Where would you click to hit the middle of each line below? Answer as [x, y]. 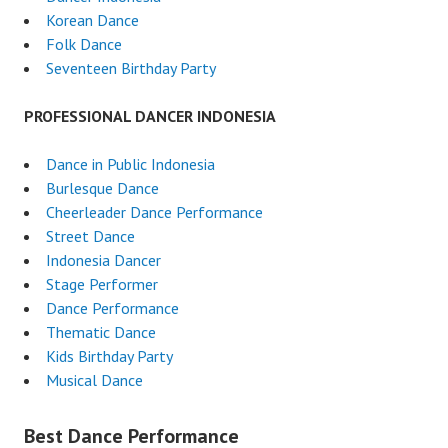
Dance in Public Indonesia [130, 164]
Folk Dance [84, 44]
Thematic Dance [101, 332]
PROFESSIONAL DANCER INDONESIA [150, 116]
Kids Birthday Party [109, 356]
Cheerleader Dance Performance [154, 212]
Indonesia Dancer [103, 260]
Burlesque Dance [102, 188]
